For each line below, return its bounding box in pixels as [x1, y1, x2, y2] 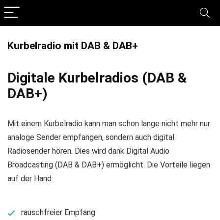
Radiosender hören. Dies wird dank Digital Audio [7, 146, 169, 156]
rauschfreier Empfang [21, 208, 95, 217]
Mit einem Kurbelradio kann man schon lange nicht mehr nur [7, 119, 210, 128]
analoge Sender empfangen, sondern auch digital [7, 133, 174, 142]
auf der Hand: [7, 174, 53, 183]
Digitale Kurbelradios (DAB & [7, 70, 187, 86]
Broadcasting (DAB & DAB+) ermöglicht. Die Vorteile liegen [7, 160, 210, 169]
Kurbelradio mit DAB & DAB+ [7, 40, 138, 52]
